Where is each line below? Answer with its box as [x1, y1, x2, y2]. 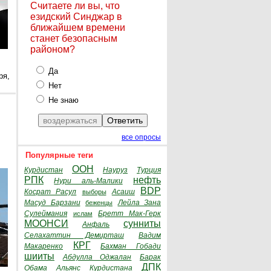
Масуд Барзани [24, 198, 80, 207]
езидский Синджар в [30, 11, 122, 22]
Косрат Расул [24, 188, 77, 196]
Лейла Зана [117, 198, 161, 207]
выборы [82, 188, 106, 195]
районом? [30, 44, 75, 54]
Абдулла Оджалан [62, 253, 132, 261]
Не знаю [46, 96, 79, 105]
